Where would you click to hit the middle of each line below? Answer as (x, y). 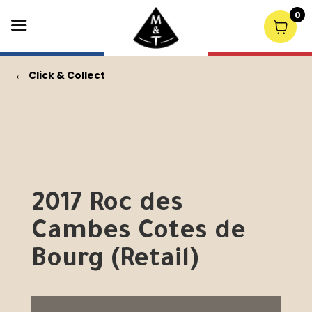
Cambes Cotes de (138, 233)
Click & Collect (66, 75)
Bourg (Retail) (115, 261)
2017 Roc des (107, 205)
